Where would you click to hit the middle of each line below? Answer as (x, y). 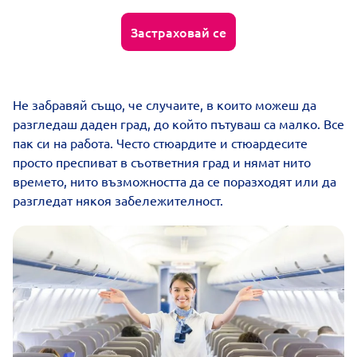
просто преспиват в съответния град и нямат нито (162, 162)
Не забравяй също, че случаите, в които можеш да (165, 104)
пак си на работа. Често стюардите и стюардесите (160, 143)
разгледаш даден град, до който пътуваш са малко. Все (178, 124)
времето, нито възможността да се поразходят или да (175, 181)
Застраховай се (178, 32)
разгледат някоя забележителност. (118, 200)
